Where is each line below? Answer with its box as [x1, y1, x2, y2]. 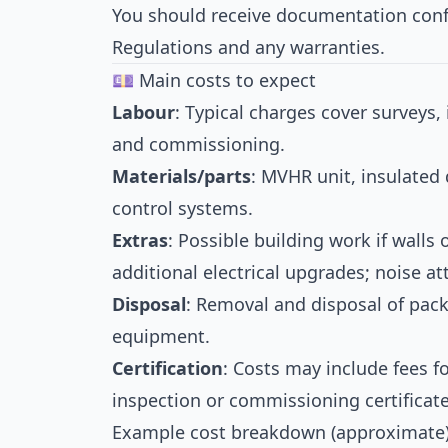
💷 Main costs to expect [112, 68, 316, 92]
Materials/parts [112, 164, 251, 188]
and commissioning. [112, 132, 285, 156]
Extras [112, 228, 168, 252]
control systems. [112, 196, 253, 220]
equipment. [112, 324, 210, 348]
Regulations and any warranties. [112, 35, 385, 59]
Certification [112, 356, 223, 380]
